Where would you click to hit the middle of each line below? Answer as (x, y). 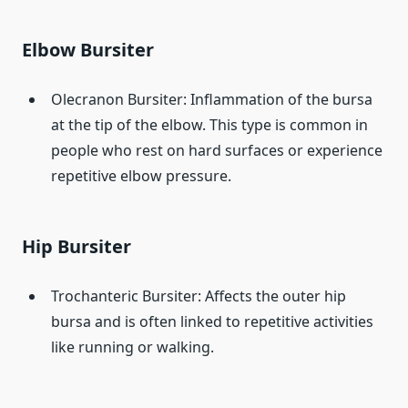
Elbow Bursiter (88, 50)
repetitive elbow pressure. (141, 176)
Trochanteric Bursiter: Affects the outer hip (199, 296)
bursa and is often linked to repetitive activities (212, 322)
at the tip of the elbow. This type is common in (209, 125)
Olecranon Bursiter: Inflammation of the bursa (212, 100)
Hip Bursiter (76, 247)
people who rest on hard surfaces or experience (217, 151)
